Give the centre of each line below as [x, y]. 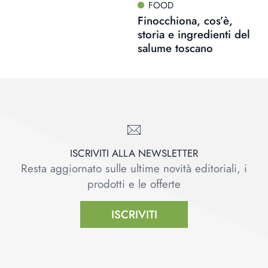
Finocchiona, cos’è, [185, 21]
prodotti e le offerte [134, 184]
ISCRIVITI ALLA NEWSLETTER [134, 153]
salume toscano [175, 48]
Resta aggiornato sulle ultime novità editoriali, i [134, 168]
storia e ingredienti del [194, 34]
